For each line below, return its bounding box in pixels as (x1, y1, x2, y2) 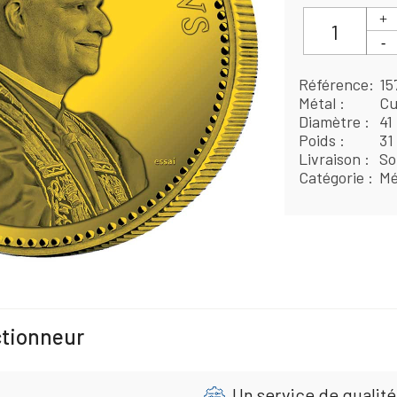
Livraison (299, 149, 365, 169)
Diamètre (299, 112, 365, 132)
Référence (299, 74, 370, 95)
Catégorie (299, 167, 369, 188)
